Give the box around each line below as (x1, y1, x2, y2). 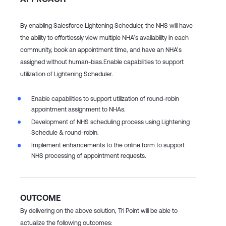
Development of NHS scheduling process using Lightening (31, 118, 190, 126)
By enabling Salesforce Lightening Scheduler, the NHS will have (20, 21, 193, 29)
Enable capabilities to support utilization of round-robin (31, 94, 179, 102)
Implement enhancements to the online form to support (31, 141, 185, 149)
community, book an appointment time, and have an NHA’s (20, 45, 182, 53)
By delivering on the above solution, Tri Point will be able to (20, 207, 178, 215)
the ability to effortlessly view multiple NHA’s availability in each (20, 33, 189, 41)
